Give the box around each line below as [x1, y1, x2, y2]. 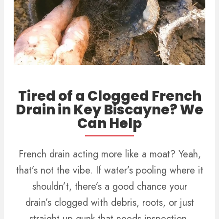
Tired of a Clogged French [18, 86, 201, 106]
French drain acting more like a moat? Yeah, [18, 147, 201, 161]
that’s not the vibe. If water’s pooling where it [16, 163, 203, 177]
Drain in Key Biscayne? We [16, 100, 203, 119]
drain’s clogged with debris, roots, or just [25, 195, 194, 210]
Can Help [77, 113, 142, 133]
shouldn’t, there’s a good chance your [32, 179, 187, 194]
